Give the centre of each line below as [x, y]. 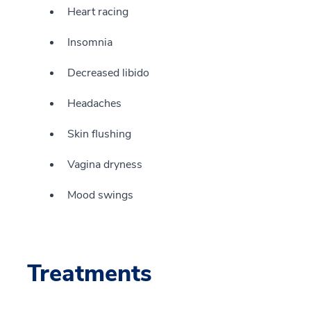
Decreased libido [108, 73]
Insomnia [90, 42]
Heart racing [98, 12]
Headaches [94, 103]
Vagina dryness [105, 165]
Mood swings [100, 195]
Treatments [90, 274]
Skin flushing [99, 134]
